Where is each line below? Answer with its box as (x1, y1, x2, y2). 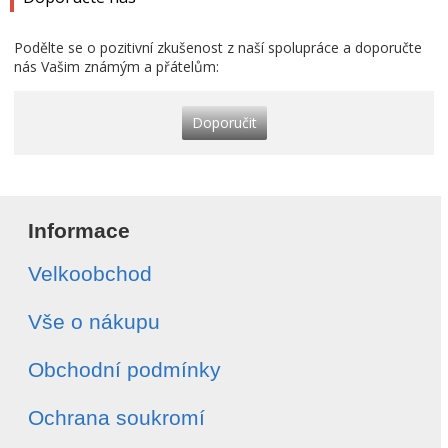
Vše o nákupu (28, 309, 160, 333)
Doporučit (191, 112, 257, 132)
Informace (28, 218, 130, 242)
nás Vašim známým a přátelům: (14, 56, 219, 76)
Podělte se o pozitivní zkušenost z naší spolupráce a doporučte (14, 37, 422, 57)
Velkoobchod (28, 261, 152, 285)
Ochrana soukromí (28, 405, 205, 429)
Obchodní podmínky (28, 357, 221, 381)
